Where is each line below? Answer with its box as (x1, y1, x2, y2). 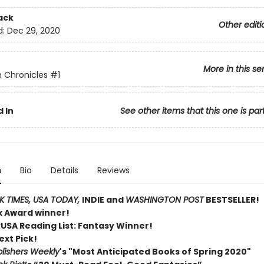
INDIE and (81, 194, 126, 206)
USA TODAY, (32, 194, 82, 206)
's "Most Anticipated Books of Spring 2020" (59, 246, 251, 258)
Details (50, 164, 78, 176)
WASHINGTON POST (125, 194, 204, 206)
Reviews (97, 164, 130, 176)
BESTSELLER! (203, 194, 259, 206)
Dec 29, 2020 (6, 25, 60, 37)
